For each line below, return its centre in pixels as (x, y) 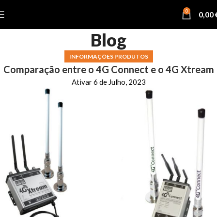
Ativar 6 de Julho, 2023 (108, 82)
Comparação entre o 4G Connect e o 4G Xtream (108, 69)
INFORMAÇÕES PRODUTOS (108, 56)
